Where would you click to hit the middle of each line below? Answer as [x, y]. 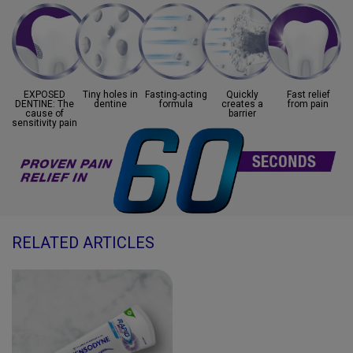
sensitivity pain [45, 123]
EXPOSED [45, 94]
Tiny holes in [111, 94]
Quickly [243, 94]
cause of [45, 113]
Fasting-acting [176, 94]
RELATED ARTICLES [83, 242]
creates [240, 104]
